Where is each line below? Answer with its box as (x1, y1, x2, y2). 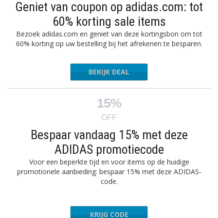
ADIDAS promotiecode (54, 142, 164, 157)
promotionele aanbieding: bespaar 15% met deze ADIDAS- (17, 167, 201, 176)
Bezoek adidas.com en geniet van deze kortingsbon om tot (16, 29, 202, 38)
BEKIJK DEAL (89, 67, 129, 76)
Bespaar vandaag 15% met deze (30, 127, 188, 142)
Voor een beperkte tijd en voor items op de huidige (29, 157, 189, 166)
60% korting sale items (52, 14, 166, 29)
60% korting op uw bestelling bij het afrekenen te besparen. (16, 39, 202, 48)
